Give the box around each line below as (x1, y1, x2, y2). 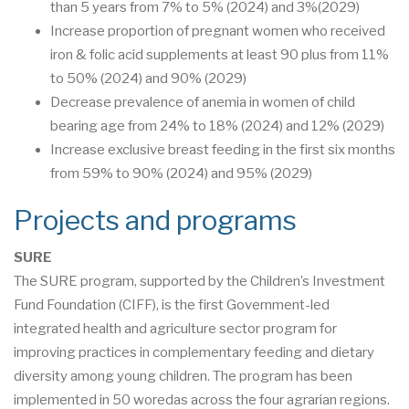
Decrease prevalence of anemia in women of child (50, 93, 355, 110)
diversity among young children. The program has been (14, 367, 352, 384)
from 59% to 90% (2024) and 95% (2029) (50, 164, 312, 182)
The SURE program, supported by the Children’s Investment (14, 272, 385, 289)
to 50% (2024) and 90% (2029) (50, 69, 246, 87)
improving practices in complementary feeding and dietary (14, 343, 374, 361)
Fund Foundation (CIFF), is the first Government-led (14, 296, 330, 313)
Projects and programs (14, 203, 297, 236)
